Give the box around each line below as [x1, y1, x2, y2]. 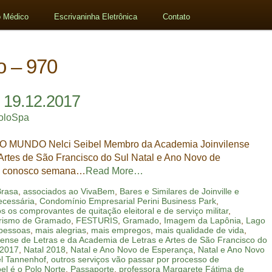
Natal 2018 [24, 245, 66, 255]
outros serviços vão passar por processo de [51, 254, 220, 265]
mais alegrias [35, 225, 87, 236]
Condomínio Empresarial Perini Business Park [39, 196, 217, 206]
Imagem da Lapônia [164, 216, 242, 226]
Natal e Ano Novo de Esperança [70, 245, 194, 255]
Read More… [85, 165, 143, 176]
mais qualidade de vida [155, 225, 245, 236]
